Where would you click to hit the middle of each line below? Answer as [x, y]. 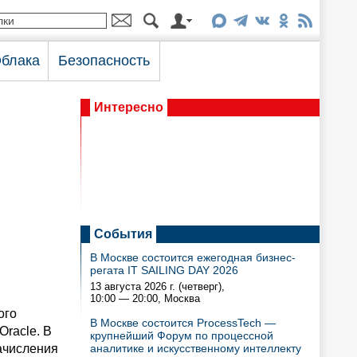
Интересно [129, 107]
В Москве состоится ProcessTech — [183, 323]
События [123, 234]
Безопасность [104, 61]
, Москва [179, 298]
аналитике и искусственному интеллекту [196, 348]
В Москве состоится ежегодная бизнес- [193, 257]
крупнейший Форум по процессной [182, 335]
